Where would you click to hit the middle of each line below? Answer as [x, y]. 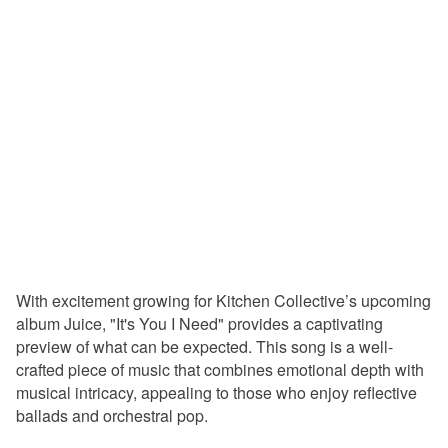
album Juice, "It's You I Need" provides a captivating [199, 324]
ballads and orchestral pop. [112, 416]
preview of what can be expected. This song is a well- [204, 347]
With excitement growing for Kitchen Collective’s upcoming [223, 301]
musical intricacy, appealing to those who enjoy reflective [216, 393]
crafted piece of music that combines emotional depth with [220, 370]
